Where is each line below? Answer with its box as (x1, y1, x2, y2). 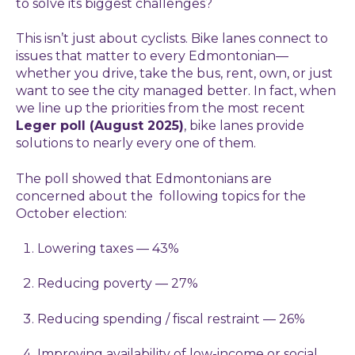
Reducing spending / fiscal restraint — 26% (37, 311, 306, 326)
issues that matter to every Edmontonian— (16, 48, 288, 64)
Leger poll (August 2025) (16, 118, 184, 134)
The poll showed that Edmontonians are (16, 170, 272, 186)
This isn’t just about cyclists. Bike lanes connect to (16, 31, 328, 47)
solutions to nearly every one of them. (16, 136, 256, 151)
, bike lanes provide (184, 118, 304, 134)
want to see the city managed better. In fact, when (16, 83, 336, 99)
